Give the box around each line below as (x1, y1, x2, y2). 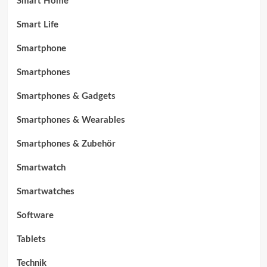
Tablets (16, 234, 46, 244)
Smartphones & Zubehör (16, 139, 116, 148)
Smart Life (16, 20, 58, 29)
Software (16, 210, 54, 220)
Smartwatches (16, 187, 74, 196)
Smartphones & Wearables (16, 115, 125, 125)
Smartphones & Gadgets (16, 91, 116, 101)
